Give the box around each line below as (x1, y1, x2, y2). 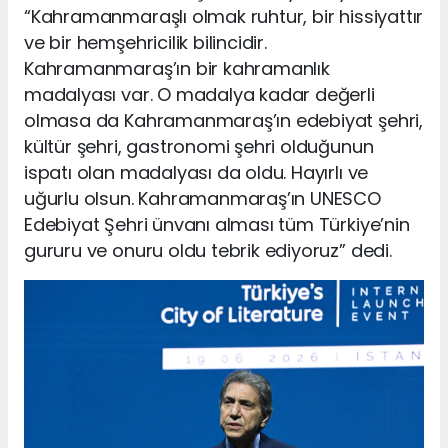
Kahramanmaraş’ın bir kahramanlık (24, 55, 330, 81)
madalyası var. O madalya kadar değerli (24, 81, 375, 107)
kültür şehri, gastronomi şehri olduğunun (24, 133, 374, 159)
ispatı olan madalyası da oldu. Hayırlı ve (24, 159, 369, 185)
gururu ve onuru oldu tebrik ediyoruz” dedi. (24, 237, 392, 263)
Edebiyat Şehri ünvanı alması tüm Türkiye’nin (24, 211, 410, 237)
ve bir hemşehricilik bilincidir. (24, 29, 267, 55)
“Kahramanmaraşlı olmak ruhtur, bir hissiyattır (24, 3, 424, 29)
